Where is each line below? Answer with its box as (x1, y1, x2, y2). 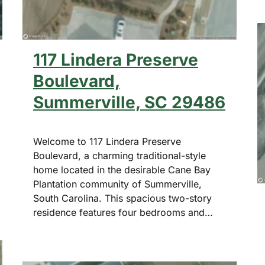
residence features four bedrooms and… (33, 206, 213, 219)
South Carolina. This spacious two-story (33, 192, 212, 205)
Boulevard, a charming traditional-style (33, 150, 206, 162)
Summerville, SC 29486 (33, 92, 225, 113)
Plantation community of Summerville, (33, 178, 202, 190)
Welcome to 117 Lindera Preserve (33, 135, 181, 148)
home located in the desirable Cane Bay (33, 164, 211, 176)
